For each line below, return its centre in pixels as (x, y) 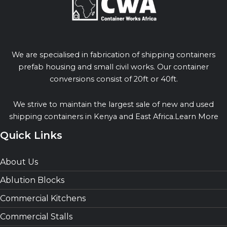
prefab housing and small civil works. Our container (113, 67)
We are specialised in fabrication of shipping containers (113, 55)
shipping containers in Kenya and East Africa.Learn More (113, 116)
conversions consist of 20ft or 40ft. (113, 79)
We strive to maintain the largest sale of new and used (113, 104)
